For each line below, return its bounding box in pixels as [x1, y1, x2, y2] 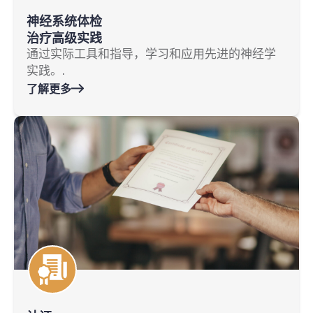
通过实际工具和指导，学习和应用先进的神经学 [27, 46, 276, 63]
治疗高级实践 [27, 29, 102, 47]
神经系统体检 [27, 13, 102, 30]
